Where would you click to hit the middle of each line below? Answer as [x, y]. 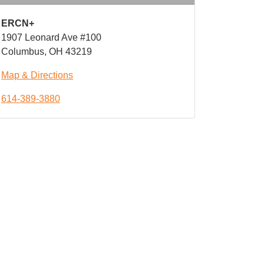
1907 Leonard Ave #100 [52, 37]
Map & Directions [37, 75]
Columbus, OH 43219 [47, 52]
